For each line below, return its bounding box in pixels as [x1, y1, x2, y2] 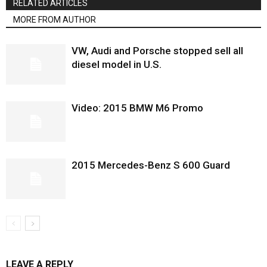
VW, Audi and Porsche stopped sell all [72, 44, 243, 57]
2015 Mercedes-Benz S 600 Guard [72, 159, 230, 171]
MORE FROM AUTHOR [13, 14, 96, 24]
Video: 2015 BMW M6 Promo [72, 101, 203, 114]
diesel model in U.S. [72, 58, 162, 70]
